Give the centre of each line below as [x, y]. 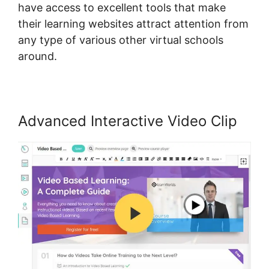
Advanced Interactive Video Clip [128, 121]
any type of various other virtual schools [121, 40]
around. [38, 56]
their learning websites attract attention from [133, 23]
